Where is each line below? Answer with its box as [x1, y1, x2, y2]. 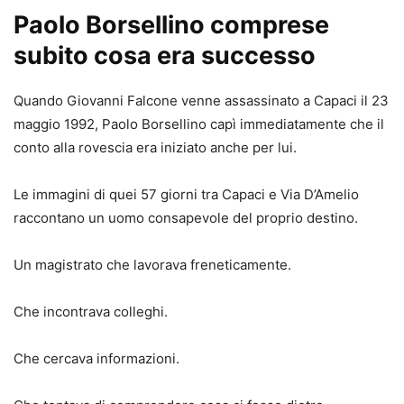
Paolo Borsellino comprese [14, 9, 329, 40]
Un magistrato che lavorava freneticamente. [14, 255, 291, 273]
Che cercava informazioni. [14, 349, 179, 367]
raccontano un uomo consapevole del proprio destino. [14, 208, 358, 226]
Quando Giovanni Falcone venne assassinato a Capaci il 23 [14, 91, 389, 109]
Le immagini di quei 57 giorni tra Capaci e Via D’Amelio [14, 185, 359, 203]
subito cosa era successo [14, 40, 316, 70]
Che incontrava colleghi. [14, 302, 168, 320]
